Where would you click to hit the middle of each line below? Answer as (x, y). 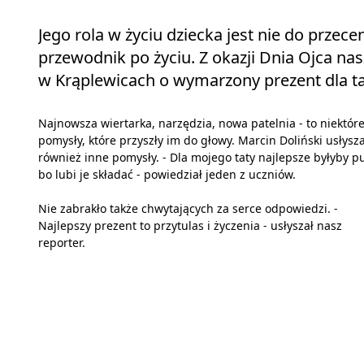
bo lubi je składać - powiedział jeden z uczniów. (167, 175)
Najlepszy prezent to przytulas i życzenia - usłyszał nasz (190, 226)
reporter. (62, 243)
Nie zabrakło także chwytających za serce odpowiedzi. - (188, 209)
